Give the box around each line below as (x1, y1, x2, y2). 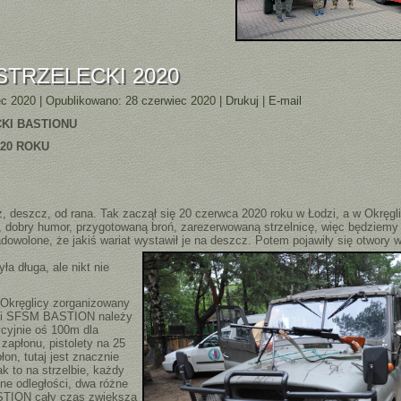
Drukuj (226, 94, 263, 107)
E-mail (269, 94, 303, 107)
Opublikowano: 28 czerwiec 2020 (46, 94, 217, 107)
